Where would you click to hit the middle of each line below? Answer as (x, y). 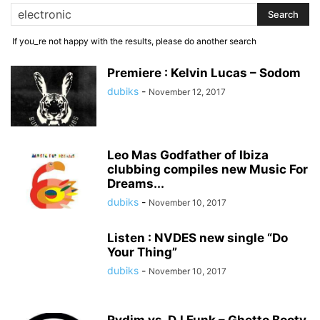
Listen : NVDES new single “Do (197, 238)
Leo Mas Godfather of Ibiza (188, 155)
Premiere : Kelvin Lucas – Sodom (204, 73)
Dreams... (136, 184)
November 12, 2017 (187, 92)
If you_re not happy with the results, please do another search (134, 41)
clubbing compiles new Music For (207, 169)
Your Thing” (142, 252)
